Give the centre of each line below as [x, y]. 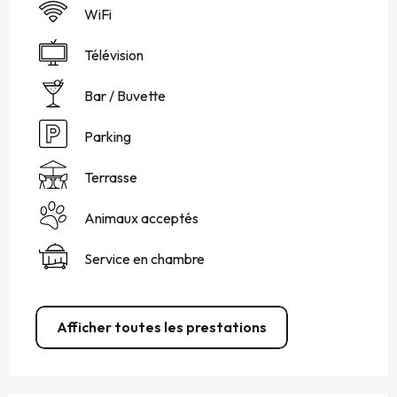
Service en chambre [144, 259]
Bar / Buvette [125, 96]
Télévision [114, 55]
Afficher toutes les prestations [162, 327]
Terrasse [111, 178]
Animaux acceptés [141, 218]
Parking [108, 137]
